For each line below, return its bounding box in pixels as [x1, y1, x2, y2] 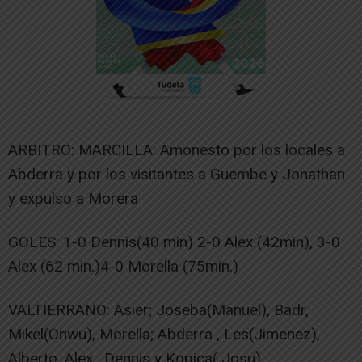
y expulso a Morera [8, 188, 138, 208]
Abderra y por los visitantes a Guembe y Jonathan [8, 164, 345, 183]
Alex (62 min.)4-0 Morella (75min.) [8, 256, 238, 276]
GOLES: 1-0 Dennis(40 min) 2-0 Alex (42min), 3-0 [8, 232, 340, 251]
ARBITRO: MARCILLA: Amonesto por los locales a [8, 140, 345, 159]
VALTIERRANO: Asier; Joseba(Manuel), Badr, [8, 300, 309, 319]
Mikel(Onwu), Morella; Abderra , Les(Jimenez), [8, 324, 320, 343]
